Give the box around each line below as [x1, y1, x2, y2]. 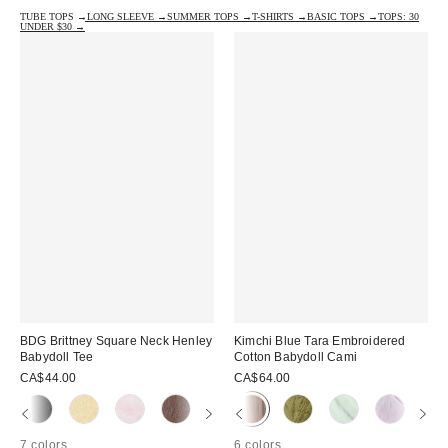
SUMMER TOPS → [167, 11, 252, 22]
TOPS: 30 [378, 11, 419, 22]
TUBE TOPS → [20, 11, 87, 22]
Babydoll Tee [20, 349, 94, 364]
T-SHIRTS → [252, 11, 307, 22]
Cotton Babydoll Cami [234, 349, 357, 364]
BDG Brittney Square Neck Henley [20, 333, 213, 348]
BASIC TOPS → [307, 11, 378, 22]
